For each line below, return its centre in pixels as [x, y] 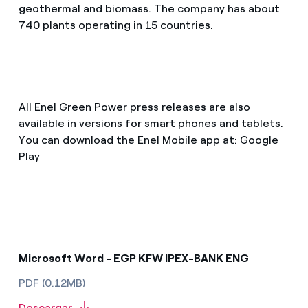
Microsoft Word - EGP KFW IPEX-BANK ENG [133, 258]
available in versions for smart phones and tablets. [151, 123]
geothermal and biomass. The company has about [149, 9]
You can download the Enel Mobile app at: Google [148, 140]
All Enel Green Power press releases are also [134, 107]
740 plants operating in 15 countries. [115, 25]
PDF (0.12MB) [52, 283]
